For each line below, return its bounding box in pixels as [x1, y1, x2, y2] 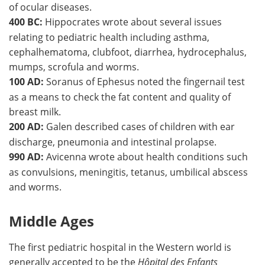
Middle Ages [9, 211, 94, 231]
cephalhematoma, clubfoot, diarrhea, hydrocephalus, [9, 45, 247, 58]
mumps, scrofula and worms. [9, 60, 139, 73]
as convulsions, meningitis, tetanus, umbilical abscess [9, 165, 248, 178]
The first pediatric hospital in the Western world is [9, 240, 231, 253]
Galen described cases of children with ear [46, 119, 235, 132]
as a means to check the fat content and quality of [9, 90, 231, 103]
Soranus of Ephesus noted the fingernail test [44, 75, 245, 88]
